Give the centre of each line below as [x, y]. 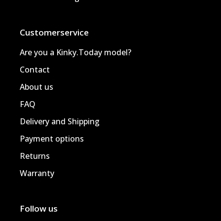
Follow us [39, 208]
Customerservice [54, 32]
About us [37, 87]
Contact [35, 69]
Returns [35, 156]
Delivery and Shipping [60, 121]
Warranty [37, 173]
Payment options [52, 138]
